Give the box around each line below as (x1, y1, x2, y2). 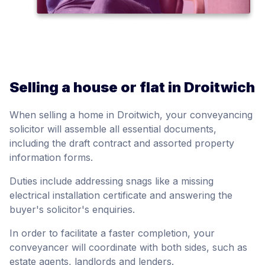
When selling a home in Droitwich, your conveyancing (9, 109, 253, 121)
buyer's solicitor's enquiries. (9, 203, 135, 216)
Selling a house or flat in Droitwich (9, 79, 255, 96)
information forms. (9, 151, 93, 164)
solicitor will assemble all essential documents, (9, 123, 216, 135)
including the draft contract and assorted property (9, 137, 234, 150)
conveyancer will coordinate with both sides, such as (9, 241, 247, 254)
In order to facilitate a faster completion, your (9, 227, 215, 240)
